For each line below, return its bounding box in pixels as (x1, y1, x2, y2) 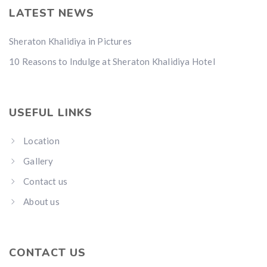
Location (23, 135, 60, 146)
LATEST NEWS (9, 6, 94, 20)
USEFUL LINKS (9, 105, 92, 120)
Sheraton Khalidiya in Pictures (9, 36, 132, 46)
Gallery (23, 156, 54, 166)
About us (23, 196, 60, 207)
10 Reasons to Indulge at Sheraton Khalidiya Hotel (9, 56, 215, 67)
